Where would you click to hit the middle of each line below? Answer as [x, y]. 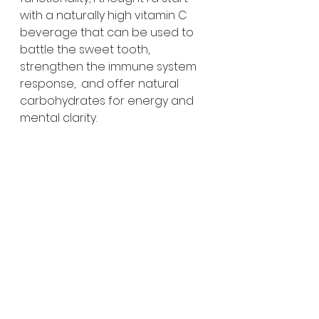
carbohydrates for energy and [108, 100]
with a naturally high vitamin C [105, 15]
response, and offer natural [101, 83]
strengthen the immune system [110, 66]
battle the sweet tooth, [86, 49]
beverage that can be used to [108, 32]
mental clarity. [58, 117]
